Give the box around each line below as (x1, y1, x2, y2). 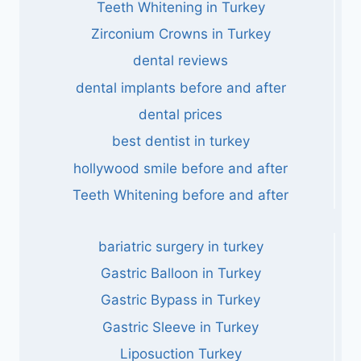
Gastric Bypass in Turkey (101, 292, 260, 309)
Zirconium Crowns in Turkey (90, 25, 271, 42)
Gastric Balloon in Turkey (100, 264, 261, 281)
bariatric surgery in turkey (98, 238, 263, 255)
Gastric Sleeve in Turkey (102, 318, 259, 335)
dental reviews (133, 52, 228, 69)
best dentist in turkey (111, 133, 250, 150)
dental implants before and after (75, 79, 286, 96)
